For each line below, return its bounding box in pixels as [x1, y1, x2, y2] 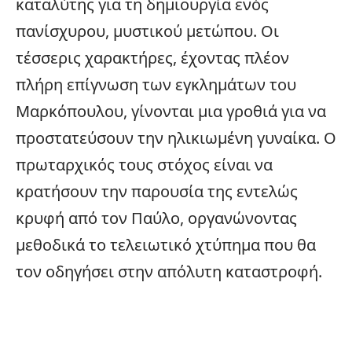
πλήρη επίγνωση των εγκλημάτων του [16, 74, 296, 95]
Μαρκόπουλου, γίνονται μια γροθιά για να [16, 101, 326, 122]
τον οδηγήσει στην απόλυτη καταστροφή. [16, 261, 322, 282]
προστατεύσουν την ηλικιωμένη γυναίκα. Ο [16, 127, 336, 148]
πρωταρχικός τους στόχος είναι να [16, 154, 273, 175]
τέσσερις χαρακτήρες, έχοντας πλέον [16, 47, 289, 68]
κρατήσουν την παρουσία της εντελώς [16, 181, 298, 202]
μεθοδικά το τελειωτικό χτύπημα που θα [16, 234, 316, 255]
